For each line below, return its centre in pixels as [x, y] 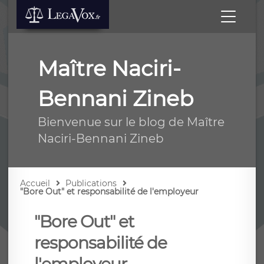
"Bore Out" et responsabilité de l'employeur [109, 192]
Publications [91, 183]
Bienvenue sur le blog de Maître [131, 122]
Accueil [35, 183]
